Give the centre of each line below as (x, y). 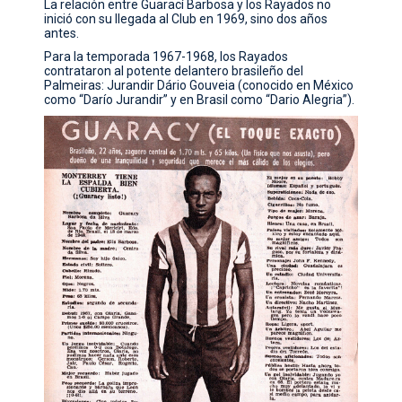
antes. (62, 34)
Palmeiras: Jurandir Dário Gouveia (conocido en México (199, 86)
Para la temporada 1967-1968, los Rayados (166, 57)
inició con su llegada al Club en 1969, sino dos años (186, 19)
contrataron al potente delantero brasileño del (174, 71)
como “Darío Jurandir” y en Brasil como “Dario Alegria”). (200, 100)
